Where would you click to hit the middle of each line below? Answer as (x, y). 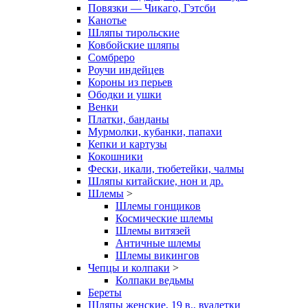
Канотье (107, 20)
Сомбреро (111, 57)
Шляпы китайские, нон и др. (156, 181)
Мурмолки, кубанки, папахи (155, 131)
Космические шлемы (164, 218)
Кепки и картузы (128, 144)
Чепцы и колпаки (129, 267)
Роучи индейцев (126, 69)
